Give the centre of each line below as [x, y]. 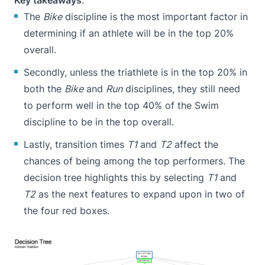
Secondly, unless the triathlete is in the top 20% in [135, 72]
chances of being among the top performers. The [134, 161]
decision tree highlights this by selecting [115, 178]
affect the [195, 145]
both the [44, 89]
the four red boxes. [67, 211]
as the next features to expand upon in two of [140, 194]
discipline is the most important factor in [155, 17]
